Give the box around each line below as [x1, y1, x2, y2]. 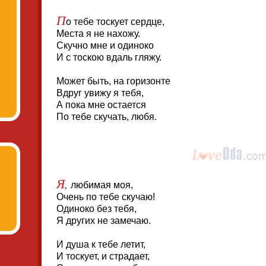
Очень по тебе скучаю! [56, 192, 155, 202]
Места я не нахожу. [56, 28, 140, 39]
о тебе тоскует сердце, [66, 17, 164, 27]
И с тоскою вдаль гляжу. [56, 52, 161, 62]
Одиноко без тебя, [56, 204, 137, 214]
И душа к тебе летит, [56, 239, 145, 249]
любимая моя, [68, 180, 133, 190]
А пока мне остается [56, 100, 146, 110]
